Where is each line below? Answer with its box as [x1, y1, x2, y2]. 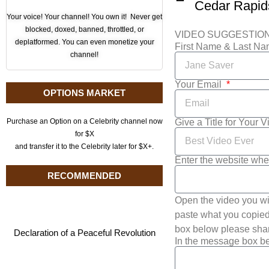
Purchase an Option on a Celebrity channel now [6, 116, 163, 125]
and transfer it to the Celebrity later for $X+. [15, 142, 154, 151]
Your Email [175, 79, 225, 89]
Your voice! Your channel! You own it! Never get [7, 12, 163, 21]
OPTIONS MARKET [43, 87, 126, 98]
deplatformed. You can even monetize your [14, 37, 154, 46]
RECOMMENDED [47, 170, 122, 181]
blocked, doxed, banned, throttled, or [25, 25, 144, 34]
